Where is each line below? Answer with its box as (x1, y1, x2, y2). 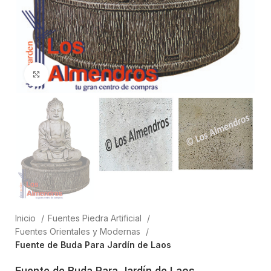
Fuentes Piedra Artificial (48, 213, 144, 224)
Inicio (15, 213, 38, 224)
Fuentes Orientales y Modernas (15, 226, 143, 237)
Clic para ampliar (48, 70, 115, 80)
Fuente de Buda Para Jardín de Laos (15, 240, 171, 250)
